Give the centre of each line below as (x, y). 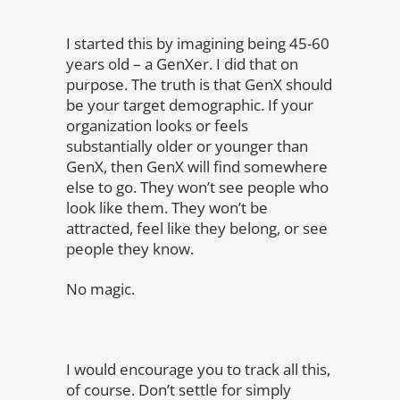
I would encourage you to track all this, (198, 369)
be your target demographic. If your (190, 105)
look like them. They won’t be (167, 208)
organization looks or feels (157, 125)
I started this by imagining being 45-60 (198, 43)
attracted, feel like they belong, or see (197, 228)
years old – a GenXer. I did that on (182, 64)
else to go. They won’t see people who (197, 187)
